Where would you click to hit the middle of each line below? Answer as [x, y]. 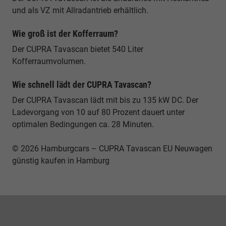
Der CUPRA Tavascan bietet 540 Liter [78, 49]
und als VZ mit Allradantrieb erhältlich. [80, 10]
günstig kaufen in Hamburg [61, 160]
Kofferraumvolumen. [49, 61]
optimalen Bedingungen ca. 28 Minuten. [83, 124]
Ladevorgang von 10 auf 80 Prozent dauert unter [98, 112]
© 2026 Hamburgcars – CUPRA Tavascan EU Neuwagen [112, 148]
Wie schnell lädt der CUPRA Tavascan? [82, 84]
